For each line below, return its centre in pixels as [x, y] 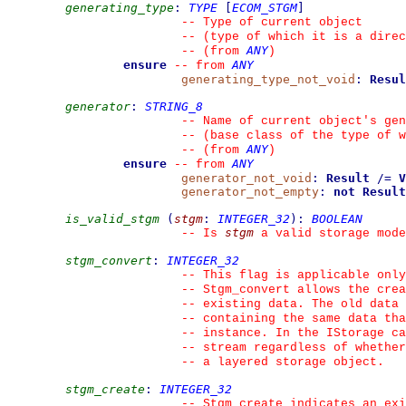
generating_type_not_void [268, 79]
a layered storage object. [290, 362]
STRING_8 [174, 106]
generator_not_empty [250, 192]
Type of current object [279, 22]
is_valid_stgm [112, 219]
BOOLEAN [337, 219]
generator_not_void [246, 178]
